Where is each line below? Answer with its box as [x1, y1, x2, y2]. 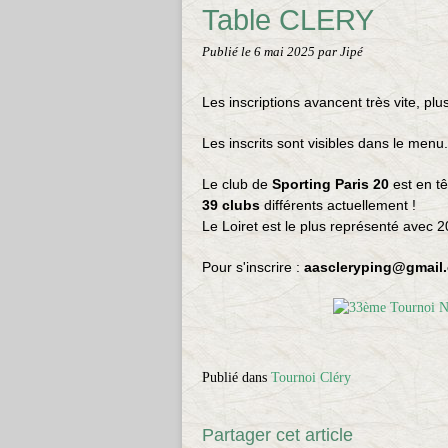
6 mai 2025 [254, 45, 318, 59]
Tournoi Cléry [271, 370, 351, 385]
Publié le [202, 45, 254, 59]
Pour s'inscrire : [202, 259, 304, 275]
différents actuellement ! [264, 197, 416, 213]
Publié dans [202, 370, 267, 385]
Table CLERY [202, 3, 374, 36]
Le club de [202, 176, 272, 192]
